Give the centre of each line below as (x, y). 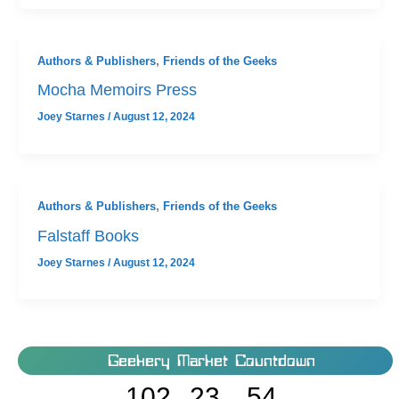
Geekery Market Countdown (211, 361)
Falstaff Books (88, 235)
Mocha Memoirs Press (117, 90)
